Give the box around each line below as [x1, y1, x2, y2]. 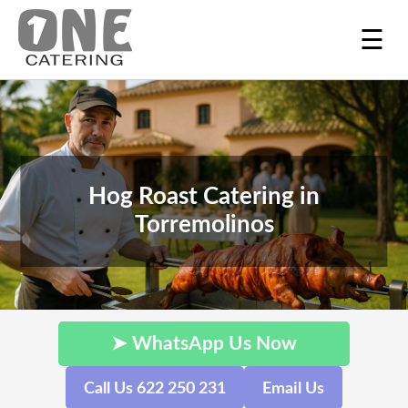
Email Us [262, 381, 324, 396]
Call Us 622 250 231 [84, 381, 226, 396]
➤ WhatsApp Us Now [111, 334, 297, 353]
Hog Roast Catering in [88, 185, 320, 209]
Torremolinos [134, 213, 274, 238]
